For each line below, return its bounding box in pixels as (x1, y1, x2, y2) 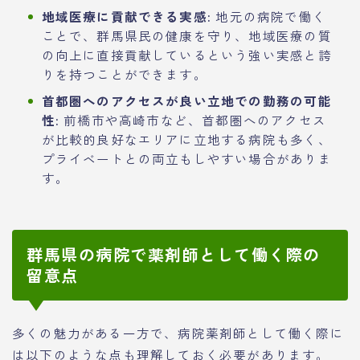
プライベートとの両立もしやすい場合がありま (41, 149, 332, 168)
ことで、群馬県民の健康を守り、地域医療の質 (41, 27, 332, 45)
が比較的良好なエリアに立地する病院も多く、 (41, 130, 332, 149)
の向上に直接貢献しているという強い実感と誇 (41, 46, 332, 64)
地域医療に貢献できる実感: (41, 7, 212, 26)
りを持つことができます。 (41, 65, 207, 84)
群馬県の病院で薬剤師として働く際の (27, 243, 321, 267)
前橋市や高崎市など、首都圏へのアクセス (59, 111, 326, 129)
